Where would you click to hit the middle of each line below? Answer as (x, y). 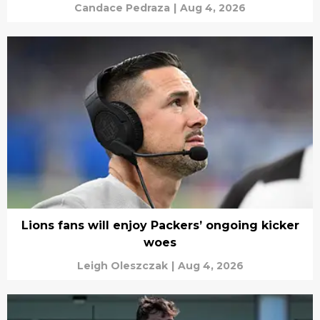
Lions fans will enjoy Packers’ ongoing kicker (160, 225)
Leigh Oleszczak (122, 265)
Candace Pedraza (122, 8)
